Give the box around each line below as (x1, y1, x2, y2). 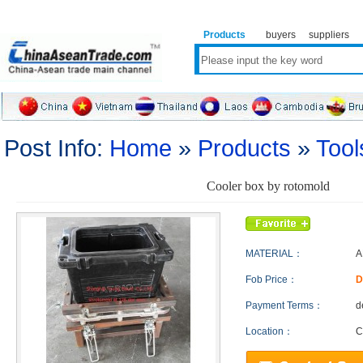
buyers (266, 29, 296, 41)
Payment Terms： (246, 300, 323, 311)
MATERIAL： (246, 248, 303, 259)
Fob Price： (246, 274, 297, 285)
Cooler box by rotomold (207, 179, 330, 193)
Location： (246, 326, 293, 337)
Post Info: (4, 135, 109, 161)
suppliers (309, 29, 349, 41)
